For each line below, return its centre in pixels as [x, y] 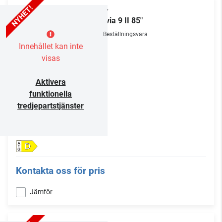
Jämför [41, 192]
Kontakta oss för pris [60, 171]
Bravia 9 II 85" [118, 21]
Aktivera [51, 82]
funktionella [51, 94]
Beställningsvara [125, 34]
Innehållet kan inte [51, 47]
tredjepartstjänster [51, 106]
